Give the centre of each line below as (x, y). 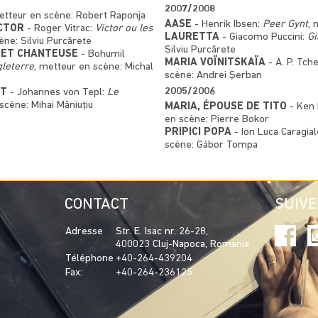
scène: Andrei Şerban (213, 75)
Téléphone (89, 258)
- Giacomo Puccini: (263, 37)
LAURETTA (192, 37)
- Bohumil (102, 54)
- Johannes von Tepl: (57, 92)
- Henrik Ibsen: (227, 24)
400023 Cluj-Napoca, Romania (182, 244)
